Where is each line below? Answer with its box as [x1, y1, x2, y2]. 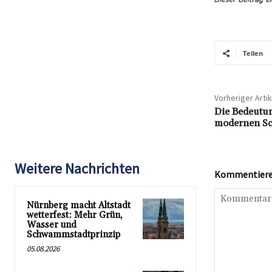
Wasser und [27, 219, 76, 231]
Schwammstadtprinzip [27, 229, 120, 241]
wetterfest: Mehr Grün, [27, 209, 123, 222]
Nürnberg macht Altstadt [27, 200, 131, 212]
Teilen [242, 49, 263, 58]
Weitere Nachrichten [15, 159, 140, 178]
